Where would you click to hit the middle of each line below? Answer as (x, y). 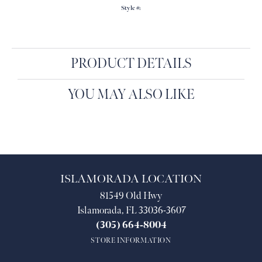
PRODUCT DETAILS (131, 64)
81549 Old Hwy (131, 196)
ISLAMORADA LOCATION (131, 179)
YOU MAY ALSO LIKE (131, 95)
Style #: (131, 8)
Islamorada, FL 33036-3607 (131, 211)
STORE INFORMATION (131, 241)
